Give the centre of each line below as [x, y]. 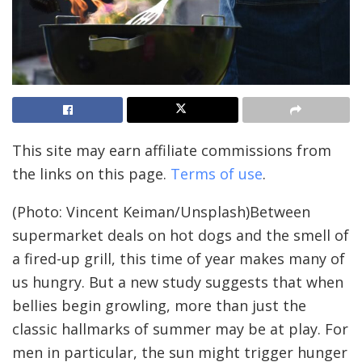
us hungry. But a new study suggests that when [178, 282]
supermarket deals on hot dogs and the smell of [181, 235]
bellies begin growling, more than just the [159, 305]
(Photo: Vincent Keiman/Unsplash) [131, 211]
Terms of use [217, 173]
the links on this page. [91, 173]
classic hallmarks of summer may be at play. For [180, 328]
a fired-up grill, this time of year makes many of [179, 258]
